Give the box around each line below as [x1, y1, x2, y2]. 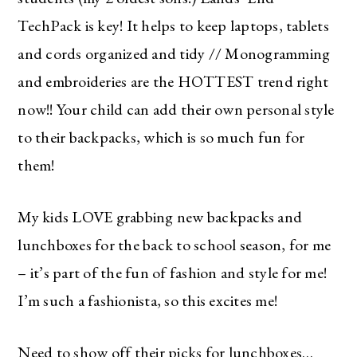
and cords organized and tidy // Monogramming [18, 42, 331, 64]
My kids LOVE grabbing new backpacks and [18, 206, 303, 227]
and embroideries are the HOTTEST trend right [18, 70, 329, 92]
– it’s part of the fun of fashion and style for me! [18, 261, 328, 283]
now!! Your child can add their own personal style [18, 98, 335, 120]
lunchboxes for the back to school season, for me [18, 233, 331, 255]
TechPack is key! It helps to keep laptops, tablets [18, 14, 329, 36]
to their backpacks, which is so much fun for [18, 126, 305, 147]
